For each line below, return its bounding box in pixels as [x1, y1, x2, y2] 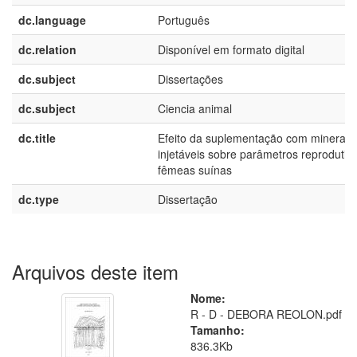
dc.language [18, 12, 86, 28]
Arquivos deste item [12, 257, 178, 285]
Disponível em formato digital [158, 41, 304, 57]
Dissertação [158, 191, 218, 207]
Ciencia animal [158, 100, 232, 116]
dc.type [18, 191, 59, 207]
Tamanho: [190, 322, 245, 338]
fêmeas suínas [158, 162, 232, 178]
